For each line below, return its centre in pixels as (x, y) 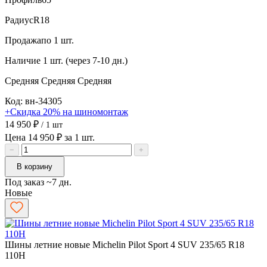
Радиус (19, 20)
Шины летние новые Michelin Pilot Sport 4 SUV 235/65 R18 (125, 244)
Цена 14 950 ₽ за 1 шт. (50, 137)
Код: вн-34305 (33, 101)
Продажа (23, 40)
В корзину (35, 166)
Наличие (23, 60)
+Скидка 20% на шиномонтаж (66, 111)
